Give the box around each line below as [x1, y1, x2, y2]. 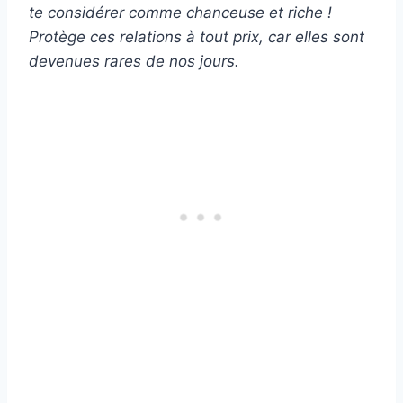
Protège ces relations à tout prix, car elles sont [29, 27, 364, 46]
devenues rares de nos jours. [29, 51, 239, 70]
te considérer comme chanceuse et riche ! [29, 3, 332, 22]
